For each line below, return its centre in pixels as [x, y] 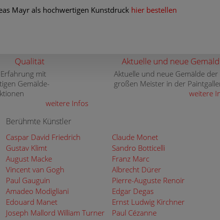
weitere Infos [67, 103]
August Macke [29, 159]
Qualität [29, 61]
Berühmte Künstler [39, 121]
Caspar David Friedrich [43, 137]
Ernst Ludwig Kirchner [148, 202]
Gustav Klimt [27, 148]
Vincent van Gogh [35, 169]
